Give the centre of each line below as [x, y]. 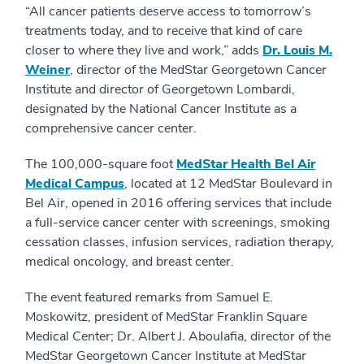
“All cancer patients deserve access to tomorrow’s [168, 11]
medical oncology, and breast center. [130, 261]
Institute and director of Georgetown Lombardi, [160, 89]
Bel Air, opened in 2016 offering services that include [178, 203]
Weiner [48, 69]
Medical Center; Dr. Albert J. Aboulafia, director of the [178, 336]
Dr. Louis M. [297, 50]
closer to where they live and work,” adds [144, 50]
